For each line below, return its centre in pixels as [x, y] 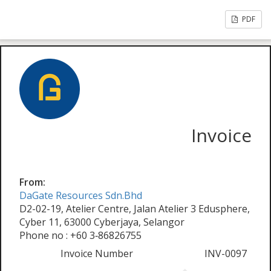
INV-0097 [226, 253]
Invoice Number [97, 253]
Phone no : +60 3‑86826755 [80, 235]
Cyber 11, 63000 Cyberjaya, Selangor [102, 222]
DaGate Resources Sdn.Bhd [81, 195]
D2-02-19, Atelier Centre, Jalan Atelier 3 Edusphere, [135, 209]
